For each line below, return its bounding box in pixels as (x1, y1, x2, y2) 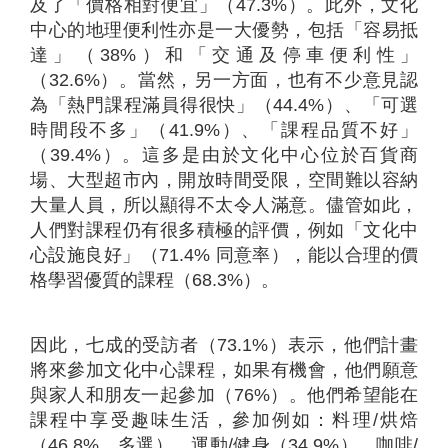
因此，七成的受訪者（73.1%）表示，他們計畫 (30, 334, 418, 355)
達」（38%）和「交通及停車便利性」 (30, 44, 418, 65)
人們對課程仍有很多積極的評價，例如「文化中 (30, 219, 418, 240)
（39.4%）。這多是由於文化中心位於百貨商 (30, 144, 418, 165)
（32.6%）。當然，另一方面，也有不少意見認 (30, 69, 418, 90)
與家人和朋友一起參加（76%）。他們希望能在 (30, 384, 418, 405)
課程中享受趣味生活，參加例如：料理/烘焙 (30, 409, 418, 430)
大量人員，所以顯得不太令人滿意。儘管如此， (30, 194, 418, 215)
